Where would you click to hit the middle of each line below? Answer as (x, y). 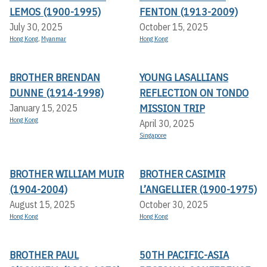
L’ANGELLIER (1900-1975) (198, 190)
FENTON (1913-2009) (189, 12)
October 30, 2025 (174, 205)
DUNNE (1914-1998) (57, 93)
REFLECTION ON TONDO (194, 93)
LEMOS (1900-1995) (55, 12)
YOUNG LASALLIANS (184, 77)
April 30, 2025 (167, 124)
